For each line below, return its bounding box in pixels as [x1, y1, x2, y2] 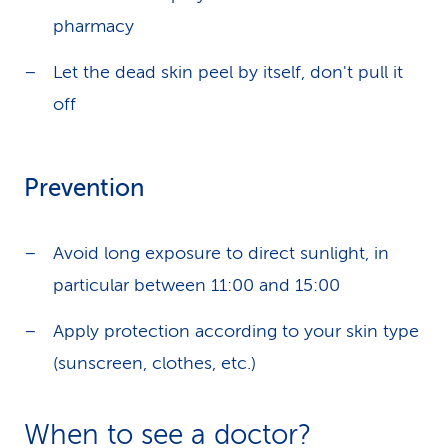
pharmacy [53, 16, 134, 36]
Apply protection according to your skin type [53, 321, 419, 341]
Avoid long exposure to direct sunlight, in [53, 243, 389, 263]
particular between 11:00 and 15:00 [53, 275, 340, 295]
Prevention [24, 175, 144, 202]
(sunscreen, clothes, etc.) [53, 353, 256, 373]
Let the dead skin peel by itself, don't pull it [53, 62, 403, 82]
